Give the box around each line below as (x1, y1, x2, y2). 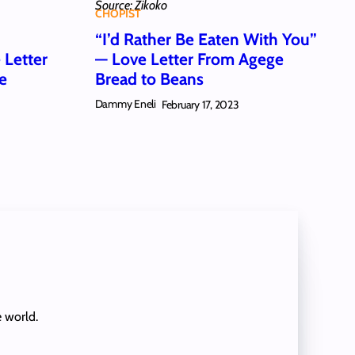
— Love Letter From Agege (94, 49, 284, 70)
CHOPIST (94, 6, 141, 21)
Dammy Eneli (94, 97, 156, 112)
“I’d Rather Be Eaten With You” (94, 29, 317, 50)
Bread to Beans (94, 69, 204, 90)
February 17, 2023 (161, 97, 239, 112)
